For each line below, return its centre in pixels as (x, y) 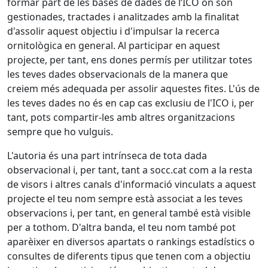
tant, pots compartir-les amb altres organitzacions (121, 117)
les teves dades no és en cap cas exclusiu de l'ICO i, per (131, 103)
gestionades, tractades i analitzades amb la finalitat (123, 17)
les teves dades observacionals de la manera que (118, 74)
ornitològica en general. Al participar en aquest (114, 45)
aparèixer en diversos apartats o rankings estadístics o (131, 242)
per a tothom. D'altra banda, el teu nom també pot (121, 227)
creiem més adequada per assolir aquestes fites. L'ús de (133, 89)
